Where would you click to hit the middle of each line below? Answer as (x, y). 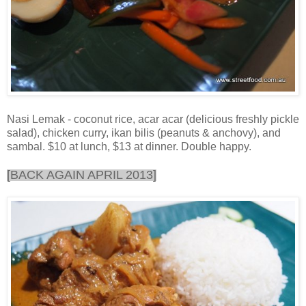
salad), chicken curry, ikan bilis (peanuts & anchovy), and (144, 133)
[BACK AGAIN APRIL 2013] (82, 175)
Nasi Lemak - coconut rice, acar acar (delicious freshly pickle (153, 119)
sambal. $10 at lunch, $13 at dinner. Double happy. (129, 146)
